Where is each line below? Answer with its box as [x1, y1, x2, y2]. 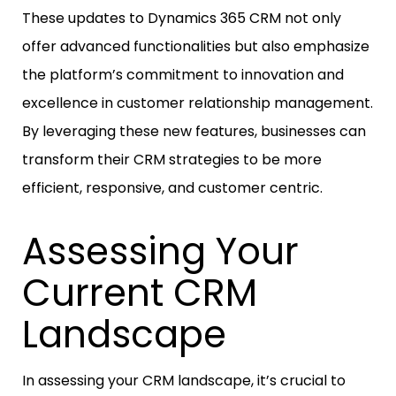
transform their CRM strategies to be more [22, 149, 322, 171]
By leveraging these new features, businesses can [22, 121, 366, 142]
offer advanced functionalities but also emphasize [22, 36, 369, 57]
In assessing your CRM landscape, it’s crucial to [22, 370, 346, 392]
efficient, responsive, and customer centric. [22, 178, 323, 199]
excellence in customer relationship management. [22, 93, 373, 114]
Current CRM [22, 267, 257, 320]
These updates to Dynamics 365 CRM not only [22, 8, 341, 29]
